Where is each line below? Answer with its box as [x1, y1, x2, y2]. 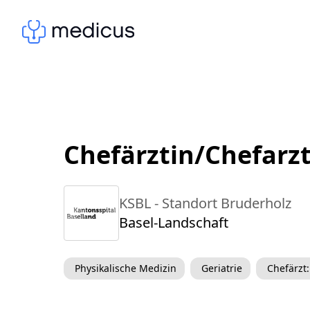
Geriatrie [201, 262, 242, 275]
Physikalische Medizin [75, 262, 176, 275]
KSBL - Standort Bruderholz [119, 194, 291, 212]
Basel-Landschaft [119, 213, 228, 232]
